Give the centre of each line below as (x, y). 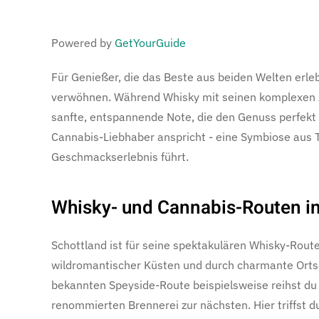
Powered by (83, 43)
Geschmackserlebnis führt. (120, 157)
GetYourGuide (150, 43)
